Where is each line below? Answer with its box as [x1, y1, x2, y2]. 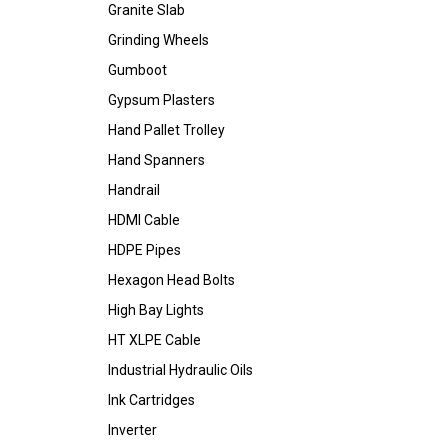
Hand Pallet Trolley [108, 122, 225, 138]
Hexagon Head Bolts [108, 272, 235, 288]
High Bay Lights [108, 302, 204, 318]
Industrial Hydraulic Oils [108, 362, 253, 378]
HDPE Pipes [108, 242, 181, 258]
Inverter [108, 422, 157, 438]
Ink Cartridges [108, 392, 195, 408]
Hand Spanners [108, 152, 205, 168]
